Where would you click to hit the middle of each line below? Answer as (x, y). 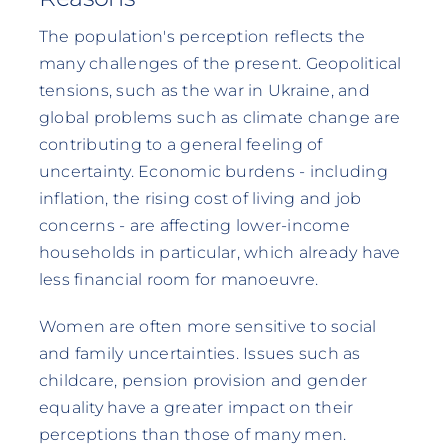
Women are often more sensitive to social (207, 327)
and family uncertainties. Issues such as (199, 354)
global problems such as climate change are (219, 118)
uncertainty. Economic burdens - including (213, 172)
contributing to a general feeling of (180, 145)
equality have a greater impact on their (196, 408)
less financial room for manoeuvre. (178, 280)
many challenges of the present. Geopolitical (220, 64)
